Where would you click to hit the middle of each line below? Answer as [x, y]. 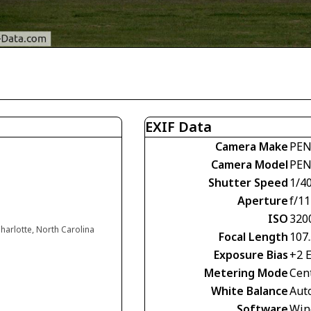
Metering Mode [246, 273]
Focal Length [253, 237]
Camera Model [250, 165]
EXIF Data [178, 127]
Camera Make [252, 146]
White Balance [250, 291]
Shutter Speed [248, 183]
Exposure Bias [251, 255]
